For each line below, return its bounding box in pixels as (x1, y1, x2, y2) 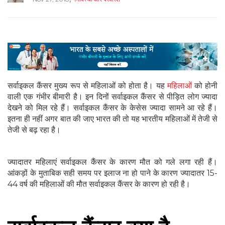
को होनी (191, 81, 218, 91)
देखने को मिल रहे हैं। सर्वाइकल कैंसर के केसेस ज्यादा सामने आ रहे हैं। (8, 103, 217, 113)
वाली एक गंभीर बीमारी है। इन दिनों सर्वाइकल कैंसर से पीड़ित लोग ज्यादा (8, 92, 217, 102)
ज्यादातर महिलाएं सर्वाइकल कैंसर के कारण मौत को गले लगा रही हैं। (8, 157, 217, 167)
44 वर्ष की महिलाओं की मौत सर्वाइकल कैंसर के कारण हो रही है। (8, 179, 190, 189)
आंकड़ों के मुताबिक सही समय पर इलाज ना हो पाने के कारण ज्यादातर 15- (8, 168, 217, 178)
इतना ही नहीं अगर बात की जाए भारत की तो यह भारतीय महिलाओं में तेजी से (8, 114, 217, 124)
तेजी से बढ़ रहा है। (8, 125, 61, 135)
